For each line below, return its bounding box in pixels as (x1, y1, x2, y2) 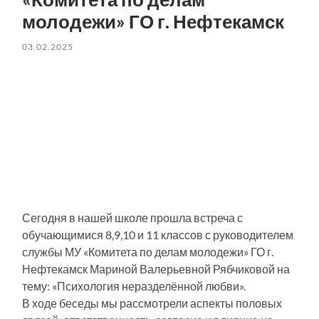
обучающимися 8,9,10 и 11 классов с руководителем (22, 228, 294, 242)
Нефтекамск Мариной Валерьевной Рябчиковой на (22, 262, 291, 276)
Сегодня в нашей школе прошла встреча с (22, 211, 244, 225)
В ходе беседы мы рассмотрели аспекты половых (22, 296, 283, 310)
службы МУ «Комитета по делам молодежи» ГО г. (22, 245, 274, 259)
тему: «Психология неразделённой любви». (22, 279, 246, 293)
